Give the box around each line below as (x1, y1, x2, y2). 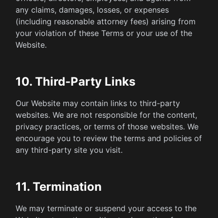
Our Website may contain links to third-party (16, 98, 180, 108)
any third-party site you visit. (16, 145, 123, 155)
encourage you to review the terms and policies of (16, 133, 202, 143)
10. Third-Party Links (16, 74, 135, 89)
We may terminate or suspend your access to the (16, 203, 197, 213)
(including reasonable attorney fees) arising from (16, 17, 196, 26)
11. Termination (16, 180, 102, 194)
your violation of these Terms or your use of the (16, 28, 192, 38)
